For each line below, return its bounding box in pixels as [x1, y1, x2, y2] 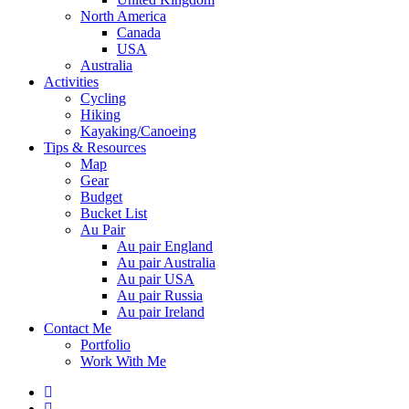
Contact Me [44, 320, 111, 336]
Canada [117, 24, 161, 40]
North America [80, 7, 166, 24]
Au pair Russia [117, 287, 203, 303]
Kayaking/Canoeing [80, 122, 196, 139]
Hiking [80, 106, 121, 122]
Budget [80, 188, 122, 204]
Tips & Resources [44, 139, 146, 155]
